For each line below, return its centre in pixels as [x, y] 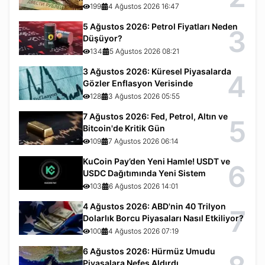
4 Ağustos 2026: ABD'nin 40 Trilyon [154, 206]
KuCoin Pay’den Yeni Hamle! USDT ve [156, 161]
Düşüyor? [102, 38]
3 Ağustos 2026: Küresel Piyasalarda [157, 71]
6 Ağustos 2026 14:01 [143, 186]
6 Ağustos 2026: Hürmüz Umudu [149, 251]
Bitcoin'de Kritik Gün [124, 128]
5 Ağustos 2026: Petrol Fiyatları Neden [160, 26]
